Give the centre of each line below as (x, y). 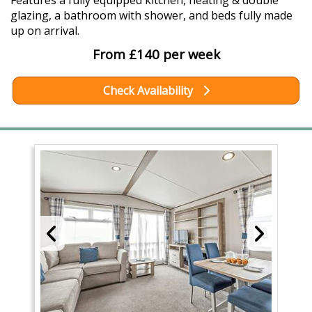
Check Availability (149, 91)
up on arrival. (45, 31)
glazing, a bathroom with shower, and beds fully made (151, 16)
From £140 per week (156, 54)
